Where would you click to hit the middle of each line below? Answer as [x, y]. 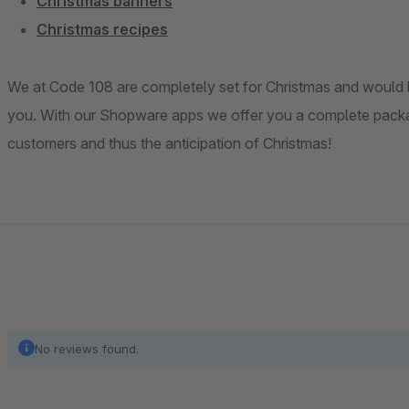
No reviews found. [87, 349]
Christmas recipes [102, 29]
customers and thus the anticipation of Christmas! [169, 143]
